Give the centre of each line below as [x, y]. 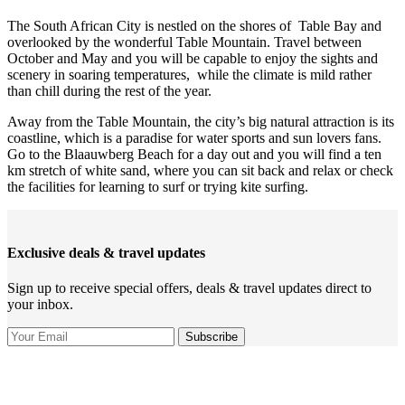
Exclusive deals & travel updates [106, 253]
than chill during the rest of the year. [109, 90]
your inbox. [40, 305]
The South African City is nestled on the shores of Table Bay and [194, 25]
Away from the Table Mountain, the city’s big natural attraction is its [201, 121]
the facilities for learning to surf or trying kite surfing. [158, 186]
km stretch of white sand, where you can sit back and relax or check [200, 170]
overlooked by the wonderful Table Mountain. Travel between [184, 42]
